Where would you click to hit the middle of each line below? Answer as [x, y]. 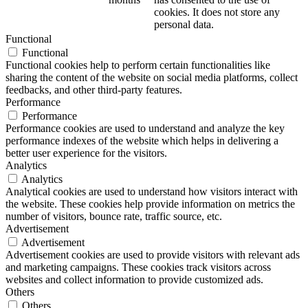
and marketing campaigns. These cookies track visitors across [138, 267]
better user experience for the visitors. [86, 153]
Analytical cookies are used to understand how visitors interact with [152, 192]
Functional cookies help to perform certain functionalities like [138, 65]
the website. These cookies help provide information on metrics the [150, 204]
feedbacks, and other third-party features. [94, 90]
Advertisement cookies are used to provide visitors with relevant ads [153, 255]
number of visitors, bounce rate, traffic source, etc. [114, 217]
